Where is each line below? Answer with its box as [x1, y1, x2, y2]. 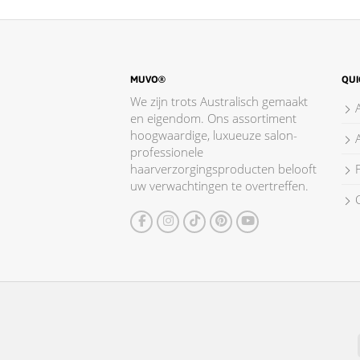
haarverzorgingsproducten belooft [130, 160, 317, 177]
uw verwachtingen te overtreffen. [130, 177, 309, 194]
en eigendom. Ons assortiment [130, 109, 297, 126]
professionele [130, 143, 203, 160]
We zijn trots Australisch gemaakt [130, 92, 308, 109]
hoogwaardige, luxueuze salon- [130, 126, 297, 143]
